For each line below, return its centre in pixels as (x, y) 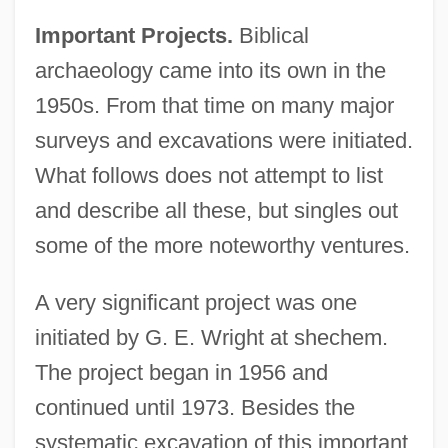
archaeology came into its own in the (210, 70)
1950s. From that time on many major (214, 105)
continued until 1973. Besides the (194, 407)
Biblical (270, 35)
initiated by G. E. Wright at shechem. (211, 337)
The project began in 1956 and (181, 372)
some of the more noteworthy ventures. (222, 245)
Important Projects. (133, 35)
